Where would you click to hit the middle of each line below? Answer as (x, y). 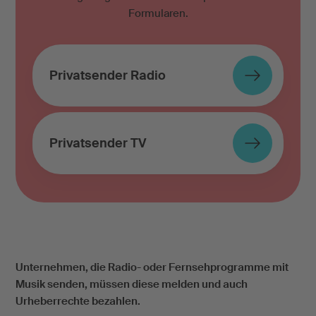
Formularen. (158, 14)
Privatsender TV (97, 144)
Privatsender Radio (107, 76)
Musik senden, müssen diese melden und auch (131, 285)
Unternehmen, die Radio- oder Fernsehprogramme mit (152, 268)
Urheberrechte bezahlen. (79, 302)
